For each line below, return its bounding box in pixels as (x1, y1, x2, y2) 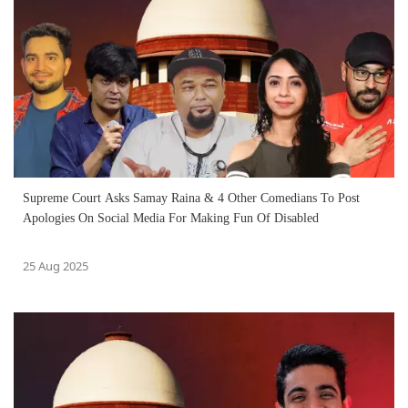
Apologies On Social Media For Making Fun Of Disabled (23, 210, 319, 225)
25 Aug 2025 (23, 257, 88, 274)
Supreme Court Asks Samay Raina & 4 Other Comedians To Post (23, 190, 360, 205)
